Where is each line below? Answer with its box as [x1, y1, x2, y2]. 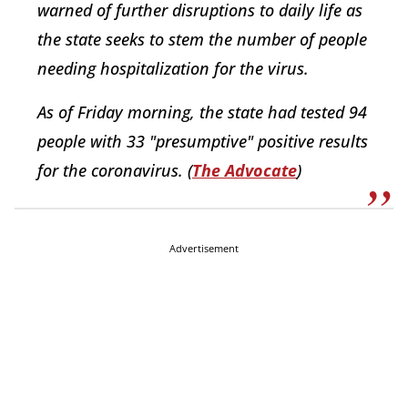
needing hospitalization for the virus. [37, 57, 313, 80]
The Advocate [192, 159, 297, 182]
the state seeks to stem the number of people [37, 28, 367, 51]
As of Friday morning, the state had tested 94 [37, 101, 367, 124]
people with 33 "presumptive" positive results [37, 130, 368, 153]
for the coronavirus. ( [37, 159, 192, 182]
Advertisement [169, 241, 239, 256]
